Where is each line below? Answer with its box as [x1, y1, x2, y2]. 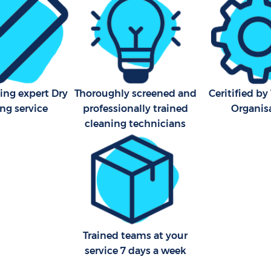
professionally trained [82, 102, 188, 114]
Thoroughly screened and [74, 87, 197, 99]
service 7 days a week [84, 244, 186, 256]
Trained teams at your [83, 229, 188, 241]
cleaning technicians [85, 117, 186, 129]
